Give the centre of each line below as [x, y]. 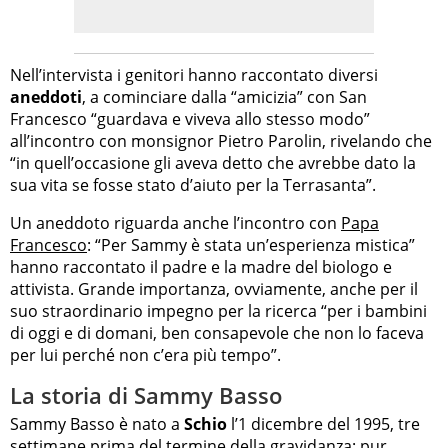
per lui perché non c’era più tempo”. [145, 354]
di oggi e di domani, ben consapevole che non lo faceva [217, 332]
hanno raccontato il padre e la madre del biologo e [201, 266]
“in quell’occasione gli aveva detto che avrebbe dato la [213, 162]
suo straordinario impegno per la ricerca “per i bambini [218, 310]
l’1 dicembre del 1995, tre [323, 424]
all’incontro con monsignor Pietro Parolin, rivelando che [221, 140]
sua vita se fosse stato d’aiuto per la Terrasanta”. [193, 184]
